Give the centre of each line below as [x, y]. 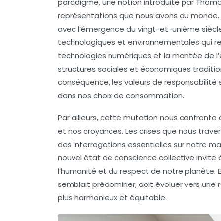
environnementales [164, 42]
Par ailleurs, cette [91, 118]
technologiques [87, 42]
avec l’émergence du [98, 29]
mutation [141, 118]
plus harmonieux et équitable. [112, 198]
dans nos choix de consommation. [121, 96]
